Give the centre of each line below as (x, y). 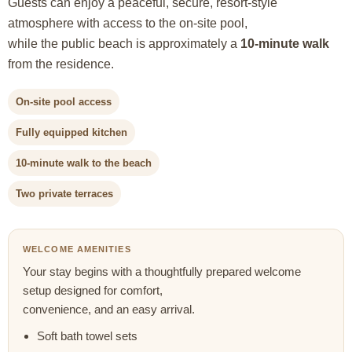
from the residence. (61, 64)
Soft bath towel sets (87, 336)
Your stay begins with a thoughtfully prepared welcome (162, 272)
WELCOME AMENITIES (77, 249)
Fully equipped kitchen (71, 133)
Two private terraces (64, 194)
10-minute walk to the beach (84, 163)
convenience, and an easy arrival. (109, 310)
